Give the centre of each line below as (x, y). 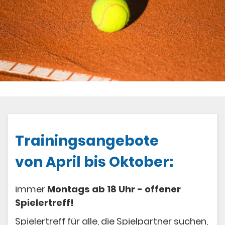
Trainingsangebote (87, 141)
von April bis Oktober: (96, 162)
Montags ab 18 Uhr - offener (114, 189)
